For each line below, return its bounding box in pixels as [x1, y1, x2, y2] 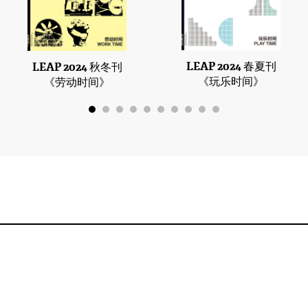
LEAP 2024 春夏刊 [186, 59, 276, 74]
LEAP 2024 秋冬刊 [32, 59, 122, 74]
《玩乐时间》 [198, 74, 264, 89]
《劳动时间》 [44, 74, 110, 89]
